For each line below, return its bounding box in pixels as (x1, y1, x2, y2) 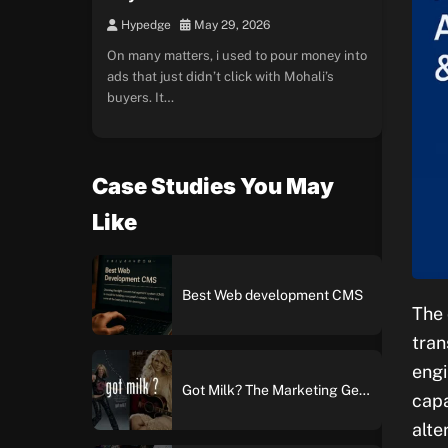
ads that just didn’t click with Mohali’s (107, 69, 334, 84)
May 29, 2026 (191, 18, 270, 32)
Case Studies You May (92, 173, 334, 199)
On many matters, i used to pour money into (107, 48, 367, 63)
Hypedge (118, 18, 171, 32)
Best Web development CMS (182, 286, 363, 303)
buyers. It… (107, 90, 174, 105)
